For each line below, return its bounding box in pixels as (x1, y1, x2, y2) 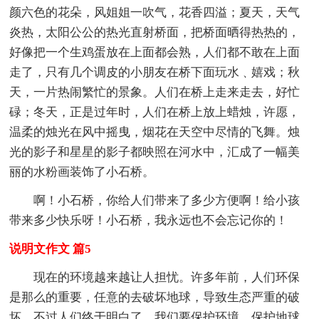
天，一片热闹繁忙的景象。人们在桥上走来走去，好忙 (9, 85, 300, 100)
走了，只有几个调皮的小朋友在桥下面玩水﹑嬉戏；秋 (9, 66, 300, 80)
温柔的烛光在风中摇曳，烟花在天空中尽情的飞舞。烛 (9, 125, 300, 140)
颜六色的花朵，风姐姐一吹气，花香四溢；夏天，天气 (9, 6, 300, 20)
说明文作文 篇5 (9, 242, 92, 256)
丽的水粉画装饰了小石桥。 (9, 165, 155, 179)
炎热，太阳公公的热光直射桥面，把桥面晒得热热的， (9, 26, 300, 40)
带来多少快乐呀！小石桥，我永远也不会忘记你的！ (9, 214, 288, 228)
